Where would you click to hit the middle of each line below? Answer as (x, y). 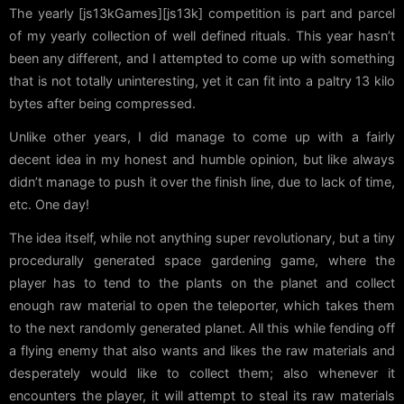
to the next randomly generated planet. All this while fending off (202, 327)
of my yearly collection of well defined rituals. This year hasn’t (202, 35)
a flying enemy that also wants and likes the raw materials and (202, 350)
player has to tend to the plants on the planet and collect (202, 282)
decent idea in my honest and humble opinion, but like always (202, 159)
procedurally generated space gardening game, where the (202, 260)
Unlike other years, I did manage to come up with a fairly (202, 136)
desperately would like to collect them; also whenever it (202, 372)
